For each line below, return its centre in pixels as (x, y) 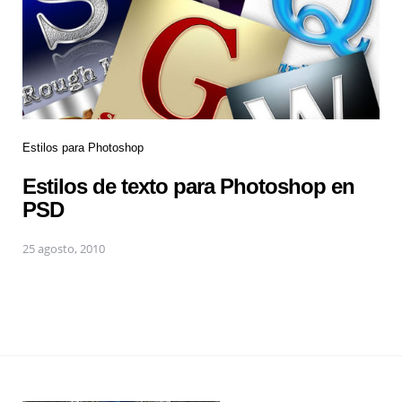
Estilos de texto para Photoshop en (188, 187)
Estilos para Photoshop (83, 147)
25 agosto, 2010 (64, 249)
